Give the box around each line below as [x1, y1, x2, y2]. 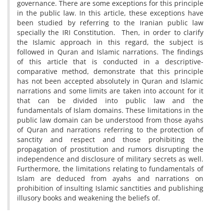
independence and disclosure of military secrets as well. [17, 154, 203, 163]
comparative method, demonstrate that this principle [17, 67, 203, 76]
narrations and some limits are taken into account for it [17, 86, 203, 95]
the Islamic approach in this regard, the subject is [17, 37, 203, 47]
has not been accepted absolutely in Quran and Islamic [17, 76, 203, 86]
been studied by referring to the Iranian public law [17, 18, 203, 27]
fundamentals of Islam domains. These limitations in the [17, 106, 203, 115]
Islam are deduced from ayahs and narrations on [17, 174, 203, 183]
